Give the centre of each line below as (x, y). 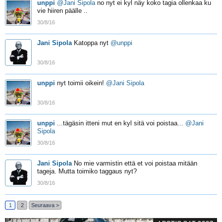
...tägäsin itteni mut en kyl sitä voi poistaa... (121, 123)
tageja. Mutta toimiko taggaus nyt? (87, 171)
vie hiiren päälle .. (62, 11)
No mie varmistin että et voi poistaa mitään (136, 163)
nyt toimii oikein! (82, 83)
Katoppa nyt (92, 43)
